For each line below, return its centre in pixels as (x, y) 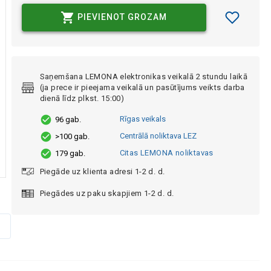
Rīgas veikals (142, 119)
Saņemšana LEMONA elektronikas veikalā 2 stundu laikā (144, 76)
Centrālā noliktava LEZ (158, 135)
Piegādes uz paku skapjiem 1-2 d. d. (107, 193)
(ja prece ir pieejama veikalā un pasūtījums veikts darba (142, 87)
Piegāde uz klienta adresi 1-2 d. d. (102, 171)
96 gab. (68, 119)
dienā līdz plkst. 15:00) (82, 98)
